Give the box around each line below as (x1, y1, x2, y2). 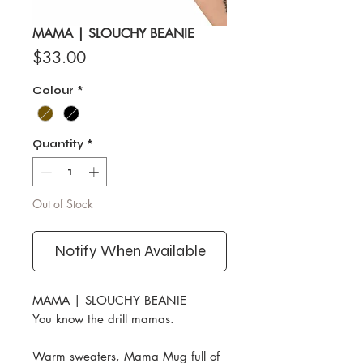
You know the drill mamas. (32, 310, 178, 327)
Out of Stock (32, 195, 93, 211)
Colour (32, 84, 74, 98)
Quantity (32, 138, 83, 152)
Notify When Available (53, 241, 206, 260)
